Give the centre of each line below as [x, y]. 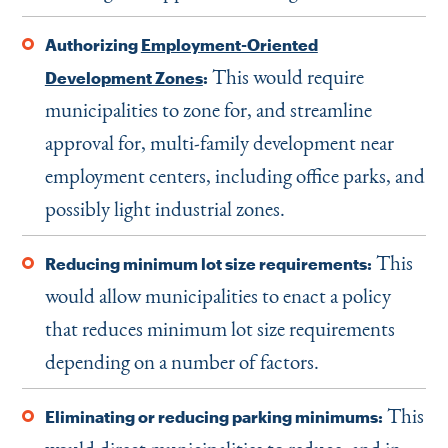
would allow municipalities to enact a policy [217, 295]
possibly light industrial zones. [164, 208]
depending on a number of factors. [181, 361]
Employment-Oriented [229, 45]
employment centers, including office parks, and [234, 175]
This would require [285, 76]
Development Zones [123, 78]
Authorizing [92, 45]
